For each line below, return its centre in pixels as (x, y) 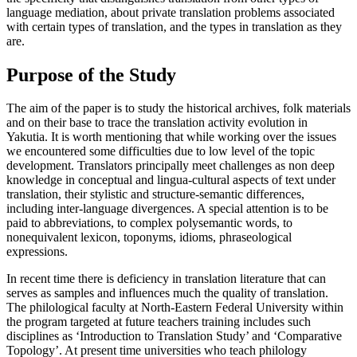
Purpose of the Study (91, 75)
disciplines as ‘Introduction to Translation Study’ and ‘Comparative (174, 336)
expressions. (37, 252)
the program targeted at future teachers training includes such (159, 322)
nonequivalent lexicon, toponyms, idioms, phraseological (149, 237)
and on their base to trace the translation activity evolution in (157, 123)
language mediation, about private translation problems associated (171, 12)
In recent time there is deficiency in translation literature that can (166, 279)
